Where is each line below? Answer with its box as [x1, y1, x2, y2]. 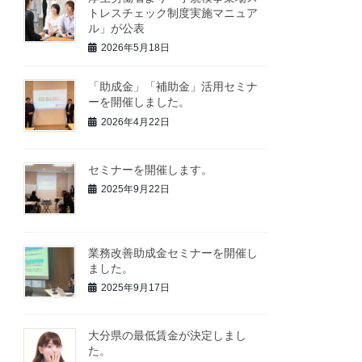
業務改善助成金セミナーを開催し [88, 246, 259, 259]
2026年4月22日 [101, 116, 170, 128]
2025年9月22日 [101, 183, 170, 196]
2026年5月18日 [101, 42, 170, 54]
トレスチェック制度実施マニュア [88, 6, 259, 19]
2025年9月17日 [101, 282, 170, 294]
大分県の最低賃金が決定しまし [88, 329, 247, 343]
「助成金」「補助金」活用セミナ [88, 79, 259, 93]
